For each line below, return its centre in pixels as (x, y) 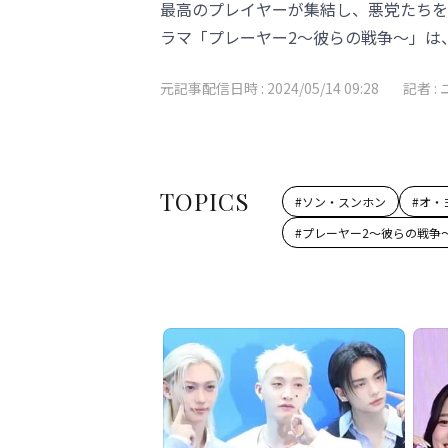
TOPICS (205, 201)
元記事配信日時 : (213, 88)
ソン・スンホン (344, 201)
